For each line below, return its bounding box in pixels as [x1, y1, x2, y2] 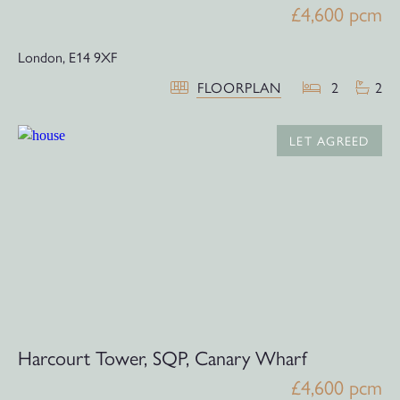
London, [18, 46, 65, 68]
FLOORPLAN [196, 77, 281, 98]
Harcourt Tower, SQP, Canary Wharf [18, 342, 307, 371]
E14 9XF [69, 46, 117, 68]
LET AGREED [289, 131, 370, 150]
